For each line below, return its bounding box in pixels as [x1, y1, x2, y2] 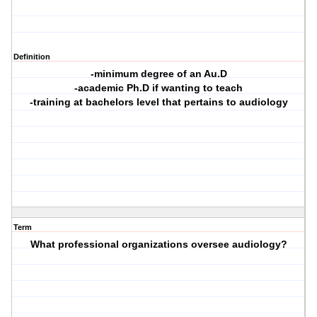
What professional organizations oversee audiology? [30, 238, 287, 250]
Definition [13, 52, 50, 62]
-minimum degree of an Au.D [90, 68, 227, 80]
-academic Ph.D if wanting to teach [74, 82, 243, 94]
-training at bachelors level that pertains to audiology [29, 96, 288, 108]
